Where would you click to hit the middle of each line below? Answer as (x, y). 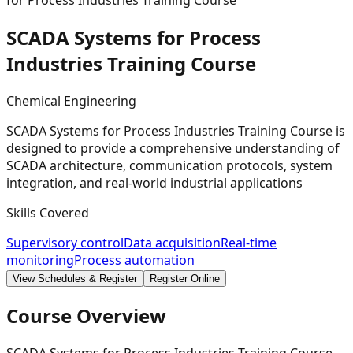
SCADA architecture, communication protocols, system (169, 165)
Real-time (249, 242)
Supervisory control (65, 242)
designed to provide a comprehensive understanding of (173, 148)
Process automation (134, 260)
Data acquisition (172, 242)
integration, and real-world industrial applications (154, 182)
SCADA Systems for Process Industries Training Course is (176, 130)
